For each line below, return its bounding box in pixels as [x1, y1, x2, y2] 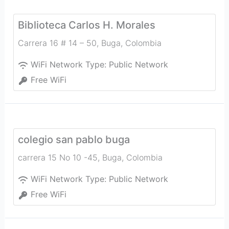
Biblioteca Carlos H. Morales [17, 19, 155, 31]
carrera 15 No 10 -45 [17, 152, 98, 163]
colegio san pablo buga [17, 133, 130, 146]
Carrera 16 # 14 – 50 [17, 38, 97, 48]
